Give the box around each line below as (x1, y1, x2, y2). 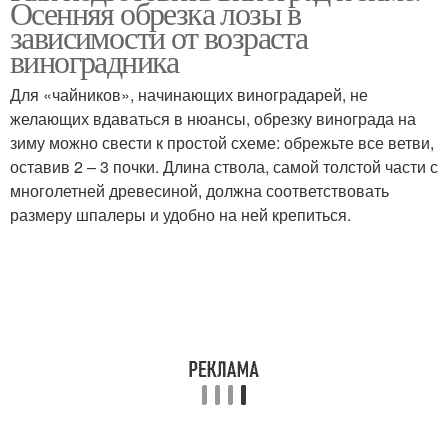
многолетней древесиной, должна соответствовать (10, 179, 389, 202)
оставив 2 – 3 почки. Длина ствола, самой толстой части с (10, 155, 438, 178)
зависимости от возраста (10, 15, 308, 58)
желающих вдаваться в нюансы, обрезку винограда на (10, 107, 416, 130)
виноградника (10, 39, 179, 82)
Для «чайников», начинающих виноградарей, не (10, 83, 368, 106)
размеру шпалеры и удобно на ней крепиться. (10, 203, 351, 226)
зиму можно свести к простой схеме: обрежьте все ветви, (10, 131, 434, 154)
